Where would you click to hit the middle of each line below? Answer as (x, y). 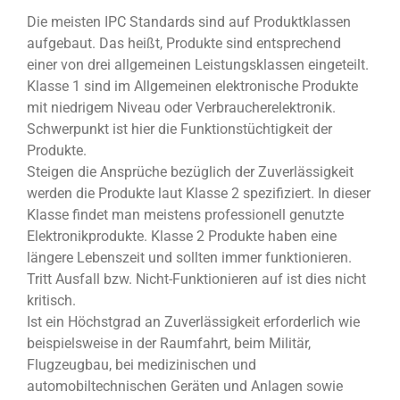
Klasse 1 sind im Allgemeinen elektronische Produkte (192, 86)
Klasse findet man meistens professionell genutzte (185, 214)
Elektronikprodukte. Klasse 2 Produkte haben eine (182, 236)
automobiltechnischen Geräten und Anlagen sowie (185, 386)
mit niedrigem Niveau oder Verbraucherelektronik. (181, 107)
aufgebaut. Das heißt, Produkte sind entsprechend (184, 43)
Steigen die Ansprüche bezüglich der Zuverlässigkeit (190, 171)
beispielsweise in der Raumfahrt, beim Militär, (169, 343)
